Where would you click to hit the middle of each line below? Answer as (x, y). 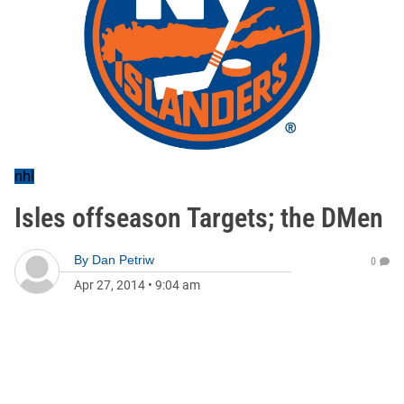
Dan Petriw (123, 260)
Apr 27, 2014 (110, 285)
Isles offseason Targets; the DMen (199, 218)
